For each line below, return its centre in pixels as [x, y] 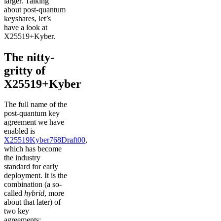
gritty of [25, 70]
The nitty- [29, 57]
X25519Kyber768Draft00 [45, 140]
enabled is [19, 131]
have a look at [26, 27]
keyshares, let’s [27, 18]
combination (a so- [33, 184]
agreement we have [34, 122]
